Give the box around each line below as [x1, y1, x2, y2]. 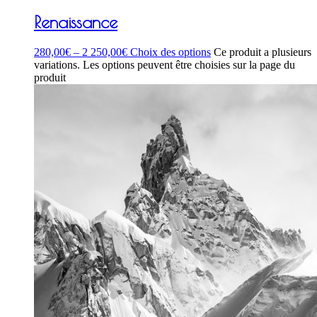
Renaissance [34, 12, 117, 33]
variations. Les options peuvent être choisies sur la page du [34, 59, 295, 71]
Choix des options [130, 46, 211, 59]
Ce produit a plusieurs [214, 46, 311, 59]
